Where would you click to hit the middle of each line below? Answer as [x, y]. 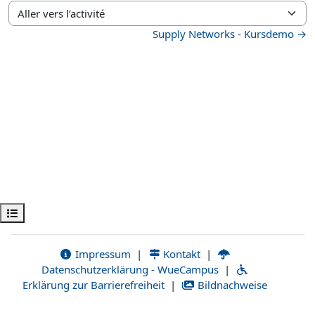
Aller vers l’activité [51, 20]
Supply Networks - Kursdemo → [230, 33]
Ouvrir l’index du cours [60, 213]
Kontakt [181, 254]
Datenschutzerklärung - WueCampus [130, 269]
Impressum [101, 254]
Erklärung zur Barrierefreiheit [94, 285]
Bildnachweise [231, 285]
